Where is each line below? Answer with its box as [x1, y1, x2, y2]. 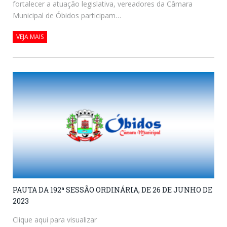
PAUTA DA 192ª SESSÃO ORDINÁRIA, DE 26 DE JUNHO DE [13, 185, 212, 195]
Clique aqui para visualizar [13, 215, 97, 225]
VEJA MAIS [16, 32, 44, 42]
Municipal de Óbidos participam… [13, 11, 121, 21]
